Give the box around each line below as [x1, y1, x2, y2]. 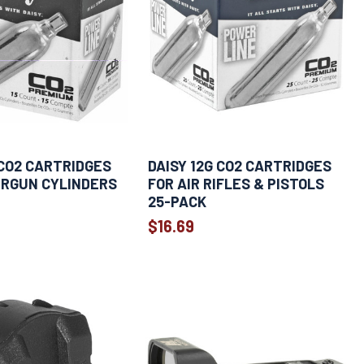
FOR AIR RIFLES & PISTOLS [147, 175, 324, 193]
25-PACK [147, 193, 206, 210]
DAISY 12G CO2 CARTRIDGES [147, 157, 331, 175]
